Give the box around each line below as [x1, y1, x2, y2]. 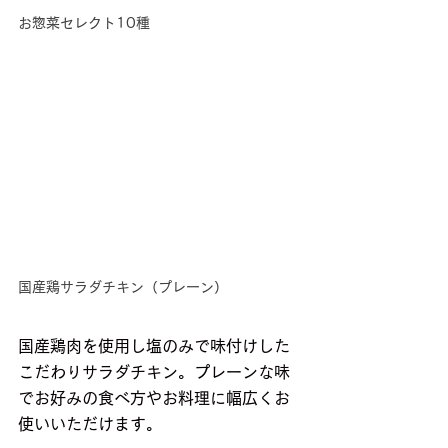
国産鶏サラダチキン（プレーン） [18, 280, 228, 295]
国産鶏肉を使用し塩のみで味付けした [18, 338, 290, 355]
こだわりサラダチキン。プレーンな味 [18, 364, 290, 381]
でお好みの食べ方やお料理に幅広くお [18, 390, 290, 407]
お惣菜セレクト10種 [18, 16, 150, 31]
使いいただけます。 [18, 416, 162, 433]
